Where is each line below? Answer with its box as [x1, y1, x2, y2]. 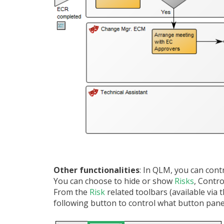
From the [53, 186, 89, 197]
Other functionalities [53, 164, 139, 175]
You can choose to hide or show [53, 175, 174, 186]
